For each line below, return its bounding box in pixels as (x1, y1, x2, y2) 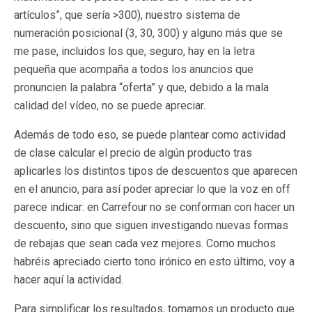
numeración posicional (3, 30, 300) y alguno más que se (14, 26, 283, 40)
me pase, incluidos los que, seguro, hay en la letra (14, 45, 255, 58)
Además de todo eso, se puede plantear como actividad (14, 128, 286, 141)
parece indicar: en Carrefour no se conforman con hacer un (14, 201, 295, 214)
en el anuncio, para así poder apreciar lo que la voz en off (14, 182, 290, 196)
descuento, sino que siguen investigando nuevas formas (14, 219, 288, 232)
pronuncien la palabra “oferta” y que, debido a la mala (14, 81, 269, 94)
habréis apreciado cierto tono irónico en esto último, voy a (14, 255, 295, 268)
